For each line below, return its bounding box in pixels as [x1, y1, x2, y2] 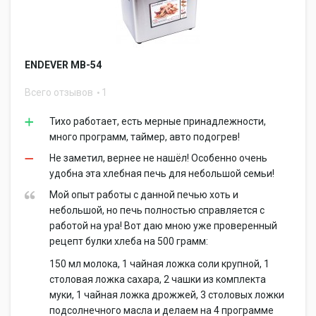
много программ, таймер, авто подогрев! [49, 131, 240, 142]
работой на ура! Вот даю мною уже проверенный [49, 220, 277, 231]
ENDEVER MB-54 [25, 59, 102, 71]
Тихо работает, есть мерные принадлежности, [49, 116, 266, 127]
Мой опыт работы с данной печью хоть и [49, 189, 238, 200]
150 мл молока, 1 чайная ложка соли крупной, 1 [49, 258, 269, 269]
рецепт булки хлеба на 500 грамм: [49, 236, 208, 247]
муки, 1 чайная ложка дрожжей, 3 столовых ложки [49, 289, 284, 300]
